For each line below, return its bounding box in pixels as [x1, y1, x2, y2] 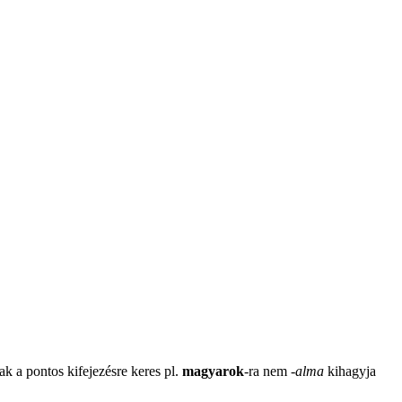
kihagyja [324, 363, 376, 379]
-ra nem [244, 363, 291, 379]
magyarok [182, 363, 244, 379]
